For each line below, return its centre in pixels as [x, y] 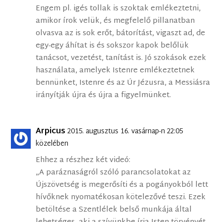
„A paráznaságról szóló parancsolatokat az [113, 173]
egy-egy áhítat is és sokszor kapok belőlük [112, 46]
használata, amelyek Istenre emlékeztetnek [115, 71]
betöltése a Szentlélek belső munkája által [114, 210]
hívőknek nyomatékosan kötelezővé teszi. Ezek [121, 198]
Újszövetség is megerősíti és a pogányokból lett [122, 185]
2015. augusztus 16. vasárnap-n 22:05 [125, 132]
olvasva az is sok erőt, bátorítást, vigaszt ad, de [121, 34]
